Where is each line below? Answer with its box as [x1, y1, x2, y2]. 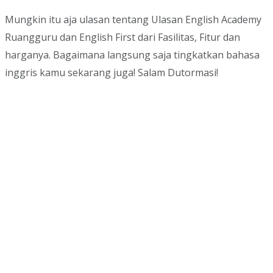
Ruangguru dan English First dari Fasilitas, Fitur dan [5, 30, 240, 44]
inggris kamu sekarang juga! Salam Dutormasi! [5, 65, 218, 79]
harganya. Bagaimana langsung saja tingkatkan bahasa [5, 48, 260, 62]
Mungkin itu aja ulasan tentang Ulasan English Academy [5, 12, 261, 26]
